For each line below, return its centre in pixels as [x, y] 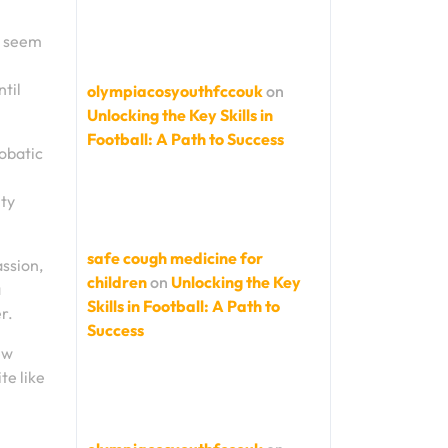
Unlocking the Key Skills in [180, 115]
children [117, 282]
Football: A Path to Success [185, 139]
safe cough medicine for [175, 258]
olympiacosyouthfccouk [175, 91]
